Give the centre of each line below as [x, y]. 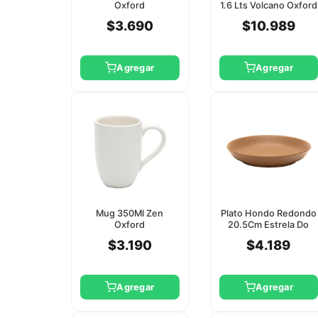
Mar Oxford [268, 236]
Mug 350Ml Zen [130, 213]
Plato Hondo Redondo [268, 213]
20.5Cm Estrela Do [269, 224]
